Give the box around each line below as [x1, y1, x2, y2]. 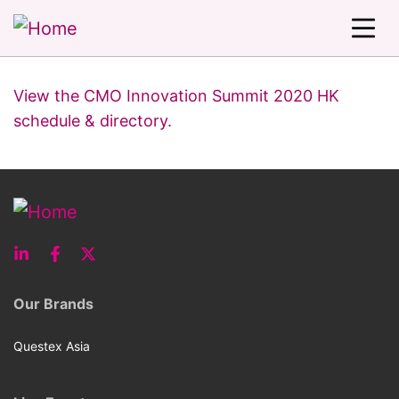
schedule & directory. [13, 111, 172, 130]
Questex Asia [13, 338, 90, 354]
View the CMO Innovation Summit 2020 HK [13, 86, 339, 105]
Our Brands [13, 295, 94, 313]
